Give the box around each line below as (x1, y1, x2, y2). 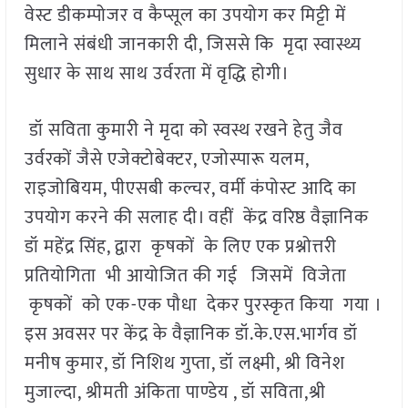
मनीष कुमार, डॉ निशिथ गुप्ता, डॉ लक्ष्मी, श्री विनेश (24, 348, 345, 380)
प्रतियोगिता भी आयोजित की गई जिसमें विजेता (24, 260, 347, 292)
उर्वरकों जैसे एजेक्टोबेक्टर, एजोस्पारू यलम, (24, 144, 309, 176)
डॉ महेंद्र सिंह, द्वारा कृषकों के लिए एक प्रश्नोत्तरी (24, 231, 337, 263)
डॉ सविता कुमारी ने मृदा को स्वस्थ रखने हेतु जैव (24, 115, 343, 147)
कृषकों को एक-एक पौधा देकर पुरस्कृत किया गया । (24, 290, 381, 321)
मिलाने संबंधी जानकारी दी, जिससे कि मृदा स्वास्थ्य (24, 29, 362, 61)
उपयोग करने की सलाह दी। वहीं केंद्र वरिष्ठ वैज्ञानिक (24, 202, 369, 234)
